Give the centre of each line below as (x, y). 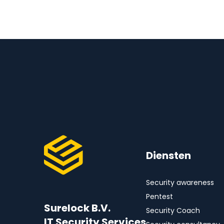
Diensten (168, 155)
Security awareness (180, 183)
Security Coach (173, 211)
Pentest (159, 197)
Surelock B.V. (77, 208)
